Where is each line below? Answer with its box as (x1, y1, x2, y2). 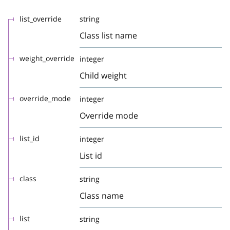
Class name (80, 190, 124, 201)
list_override (20, 14, 62, 24)
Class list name (80, 30, 137, 41)
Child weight (80, 70, 127, 81)
